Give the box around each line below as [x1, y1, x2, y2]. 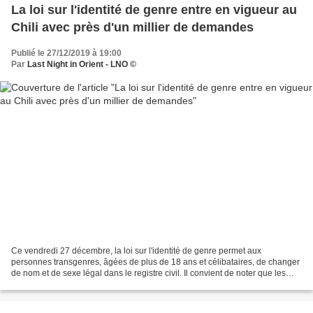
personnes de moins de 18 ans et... [11, 279, 144, 290]
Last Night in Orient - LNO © [27, 59, 136, 69]
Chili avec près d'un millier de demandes [11, 20, 254, 34]
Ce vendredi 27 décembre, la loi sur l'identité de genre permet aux [11, 246, 261, 256]
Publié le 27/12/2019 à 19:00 [11, 48, 122, 58]
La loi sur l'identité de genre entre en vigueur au [11, 2, 297, 17]
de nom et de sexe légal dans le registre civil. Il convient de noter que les [11, 268, 184, 279]
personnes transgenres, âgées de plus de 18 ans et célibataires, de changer [11, 257, 300, 268]
